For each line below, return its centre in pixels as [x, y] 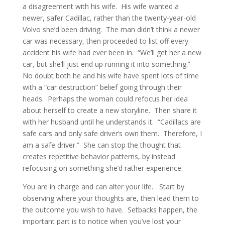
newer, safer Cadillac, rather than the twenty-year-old [109, 18]
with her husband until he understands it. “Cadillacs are [111, 122]
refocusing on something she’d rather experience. [102, 168]
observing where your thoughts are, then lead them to [110, 198]
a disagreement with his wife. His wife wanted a [100, 6]
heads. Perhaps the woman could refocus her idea [105, 98]
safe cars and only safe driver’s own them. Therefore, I [112, 133]
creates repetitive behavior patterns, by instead [99, 156]
